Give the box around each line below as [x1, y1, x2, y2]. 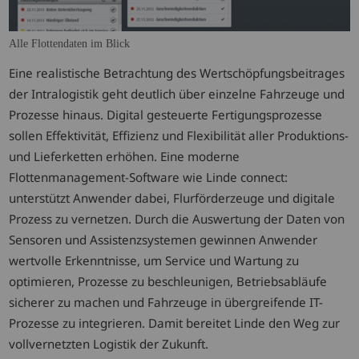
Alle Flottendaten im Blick [9, 37, 131, 50]
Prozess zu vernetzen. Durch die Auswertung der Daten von [9, 211, 345, 228]
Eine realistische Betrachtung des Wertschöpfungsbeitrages [9, 65, 345, 82]
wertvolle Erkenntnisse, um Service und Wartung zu [9, 252, 300, 269]
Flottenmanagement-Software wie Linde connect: [9, 169, 288, 186]
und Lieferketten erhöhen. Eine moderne [9, 148, 240, 165]
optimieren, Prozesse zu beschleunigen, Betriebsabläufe [9, 273, 328, 290]
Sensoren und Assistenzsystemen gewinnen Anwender [9, 232, 318, 248]
